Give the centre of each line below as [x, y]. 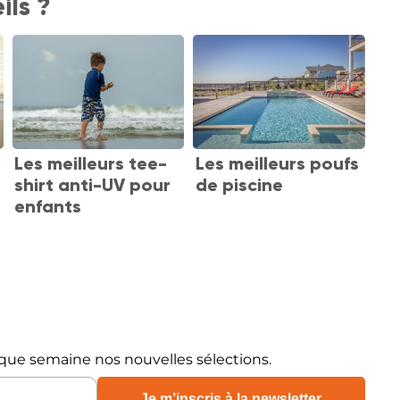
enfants [48, 206]
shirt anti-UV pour [93, 185]
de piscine [239, 185]
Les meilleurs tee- [91, 163]
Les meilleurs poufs [277, 163]
